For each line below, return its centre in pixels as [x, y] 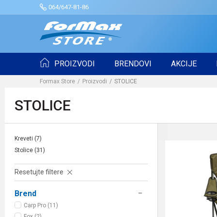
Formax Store [57, 81]
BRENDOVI [133, 64]
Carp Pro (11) [41, 206]
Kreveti [24, 139]
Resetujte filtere [40, 172]
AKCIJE [184, 64]
